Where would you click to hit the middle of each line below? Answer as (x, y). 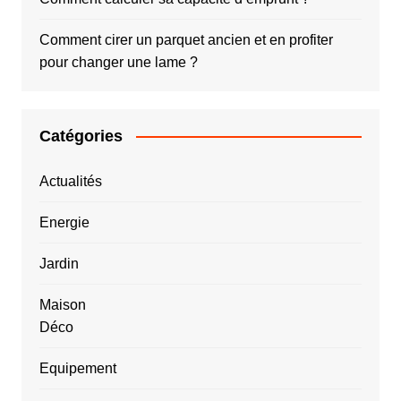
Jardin (59, 263)
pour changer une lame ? (118, 62)
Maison (62, 304)
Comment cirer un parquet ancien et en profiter (186, 39)
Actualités (70, 181)
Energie (64, 222)
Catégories (81, 136)
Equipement (77, 368)
